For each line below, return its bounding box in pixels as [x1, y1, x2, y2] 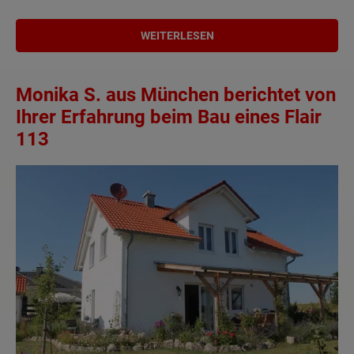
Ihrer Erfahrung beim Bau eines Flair [16, 105, 322, 128]
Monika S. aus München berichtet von [16, 83, 336, 106]
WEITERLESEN [140, 28, 214, 42]
